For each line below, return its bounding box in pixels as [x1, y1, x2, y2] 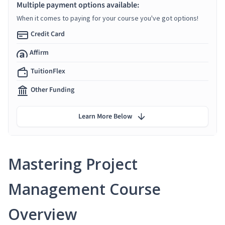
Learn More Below [78, 111, 132, 122]
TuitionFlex [31, 66, 65, 76]
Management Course [8, 178, 161, 199]
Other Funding [31, 84, 74, 95]
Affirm [30, 47, 49, 58]
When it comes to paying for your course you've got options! [17, 13, 198, 23]
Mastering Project [8, 153, 138, 174]
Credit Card [31, 29, 65, 39]
